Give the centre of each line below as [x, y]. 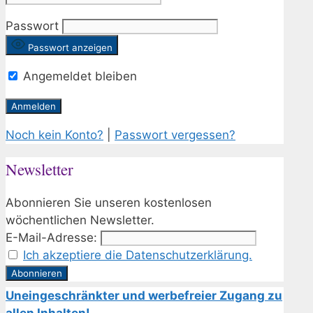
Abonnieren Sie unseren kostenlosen [109, 203]
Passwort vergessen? [175, 134]
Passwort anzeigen [70, 47]
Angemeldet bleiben [78, 76]
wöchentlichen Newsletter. [80, 220]
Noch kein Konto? [54, 134]
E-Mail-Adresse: [51, 238]
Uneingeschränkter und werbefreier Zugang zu [144, 296]
